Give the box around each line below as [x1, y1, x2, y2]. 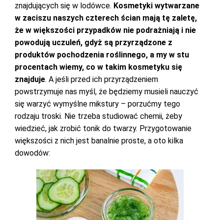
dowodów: [15, 148, 50, 158]
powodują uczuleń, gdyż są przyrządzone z [15, 38, 172, 47]
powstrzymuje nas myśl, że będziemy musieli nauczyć [15, 87, 198, 96]
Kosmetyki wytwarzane [113, 1, 199, 10]
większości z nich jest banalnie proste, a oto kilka [15, 136, 183, 145]
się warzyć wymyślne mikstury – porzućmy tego [15, 99, 180, 109]
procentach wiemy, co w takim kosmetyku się [15, 62, 182, 72]
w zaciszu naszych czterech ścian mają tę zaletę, [15, 13, 197, 23]
